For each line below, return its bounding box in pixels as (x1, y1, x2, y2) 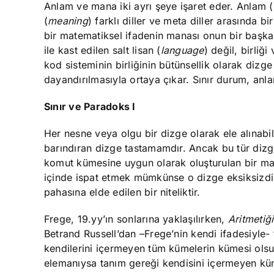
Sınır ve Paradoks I (44, 100, 136, 113)
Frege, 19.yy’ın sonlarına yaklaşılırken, (44, 212, 228, 225)
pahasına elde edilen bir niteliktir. (44, 185, 201, 198)
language (160, 43, 204, 56)
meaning (48, 14, 88, 27)
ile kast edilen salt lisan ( (44, 43, 161, 56)
